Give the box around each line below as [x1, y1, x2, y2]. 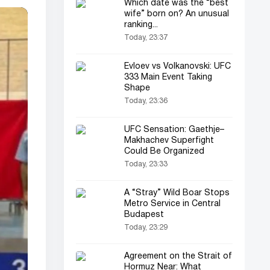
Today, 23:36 [124, 98, 168, 104]
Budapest [124, 211, 164, 219]
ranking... [124, 21, 158, 29]
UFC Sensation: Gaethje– [124, 126, 224, 134]
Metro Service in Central [124, 200, 221, 208]
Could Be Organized [124, 148, 204, 155]
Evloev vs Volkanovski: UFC [124, 63, 231, 71]
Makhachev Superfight [124, 137, 214, 145]
